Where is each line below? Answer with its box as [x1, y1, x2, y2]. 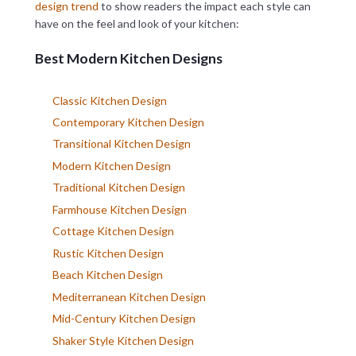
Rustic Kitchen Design [52, 246, 164, 260]
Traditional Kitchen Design [52, 180, 185, 195]
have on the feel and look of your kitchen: [34, 17, 239, 30]
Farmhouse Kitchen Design [52, 202, 187, 216]
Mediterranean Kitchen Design [52, 289, 206, 304]
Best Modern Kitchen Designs [34, 49, 222, 67]
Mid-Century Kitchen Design [52, 311, 195, 326]
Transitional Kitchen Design [52, 137, 191, 151]
